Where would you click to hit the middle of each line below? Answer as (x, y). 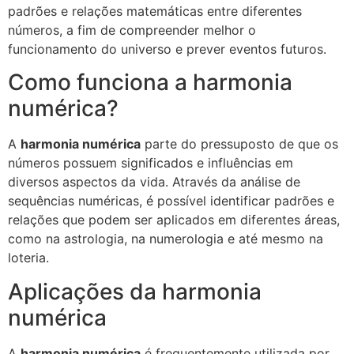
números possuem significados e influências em (151, 163)
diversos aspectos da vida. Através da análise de (154, 182)
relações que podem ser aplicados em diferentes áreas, (174, 220)
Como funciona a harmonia (150, 83)
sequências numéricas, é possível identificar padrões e (171, 201)
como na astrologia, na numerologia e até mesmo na (166, 239)
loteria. (28, 258)
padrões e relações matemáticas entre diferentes (155, 11)
